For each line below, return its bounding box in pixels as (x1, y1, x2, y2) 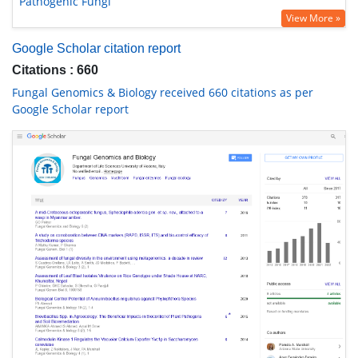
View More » (286, 11, 340, 25)
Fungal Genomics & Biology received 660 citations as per (12, 85, 313, 100)
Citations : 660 (12, 63, 98, 77)
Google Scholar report (12, 101, 129, 117)
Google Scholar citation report (12, 42, 181, 55)
